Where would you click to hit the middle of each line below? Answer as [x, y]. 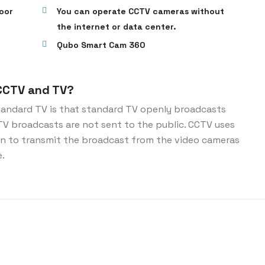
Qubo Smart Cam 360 [101, 45]
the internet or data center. [116, 27]
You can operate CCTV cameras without [140, 11]
